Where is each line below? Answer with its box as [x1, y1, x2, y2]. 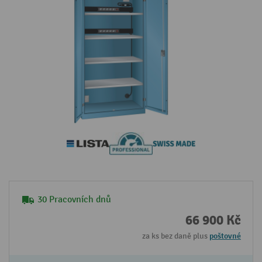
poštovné [209, 231, 241, 242]
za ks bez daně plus [142, 231, 209, 242]
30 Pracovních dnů [37, 194, 111, 206]
